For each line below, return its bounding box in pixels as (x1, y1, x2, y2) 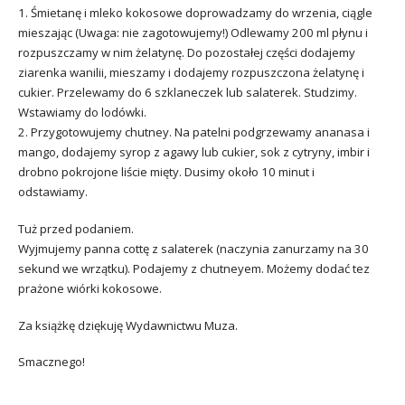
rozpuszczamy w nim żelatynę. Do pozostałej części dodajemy (18, 44, 355, 61)
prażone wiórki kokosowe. (18, 279, 162, 297)
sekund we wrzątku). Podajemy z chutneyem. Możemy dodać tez (18, 259, 370, 277)
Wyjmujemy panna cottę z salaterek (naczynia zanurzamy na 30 (18, 240, 369, 257)
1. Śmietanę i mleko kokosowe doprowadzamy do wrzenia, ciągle (18, 5, 372, 22)
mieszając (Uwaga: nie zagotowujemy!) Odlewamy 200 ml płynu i (18, 24, 368, 42)
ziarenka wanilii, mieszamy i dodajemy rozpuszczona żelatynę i (18, 64, 364, 81)
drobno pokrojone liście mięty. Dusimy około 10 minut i (18, 164, 317, 181)
